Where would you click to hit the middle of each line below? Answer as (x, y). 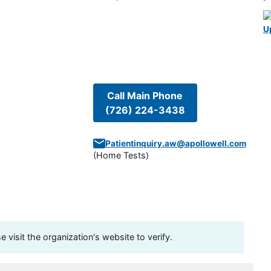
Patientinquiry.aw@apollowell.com (175, 144)
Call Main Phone (145, 96)
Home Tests (121, 155)
